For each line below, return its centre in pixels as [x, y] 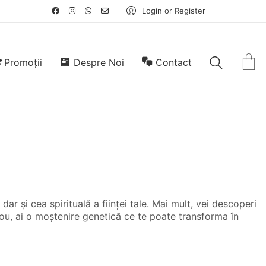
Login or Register [174, 11]
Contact [174, 62]
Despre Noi [99, 62]
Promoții [23, 62]
